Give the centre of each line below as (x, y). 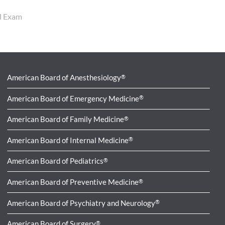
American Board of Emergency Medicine (73, 98)
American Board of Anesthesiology (64, 77)
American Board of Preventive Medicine (73, 182)
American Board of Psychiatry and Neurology (81, 203)
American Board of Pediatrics (55, 161)
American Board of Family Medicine (66, 119)
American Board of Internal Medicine (68, 140)
